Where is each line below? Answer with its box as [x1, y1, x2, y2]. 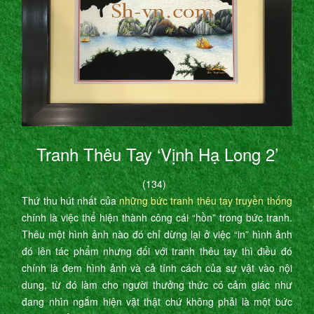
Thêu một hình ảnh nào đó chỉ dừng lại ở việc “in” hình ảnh [22, 227, 292, 242]
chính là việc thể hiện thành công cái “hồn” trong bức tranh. [22, 210, 292, 225]
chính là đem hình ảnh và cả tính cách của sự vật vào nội [22, 261, 292, 275]
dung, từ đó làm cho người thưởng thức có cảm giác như [22, 278, 292, 292]
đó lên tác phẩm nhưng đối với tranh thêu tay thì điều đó [22, 244, 292, 259]
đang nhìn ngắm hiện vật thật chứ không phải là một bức [22, 294, 292, 309]
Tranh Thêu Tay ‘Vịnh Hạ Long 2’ [36, 142, 278, 167]
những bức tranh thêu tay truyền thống [118, 193, 292, 208]
